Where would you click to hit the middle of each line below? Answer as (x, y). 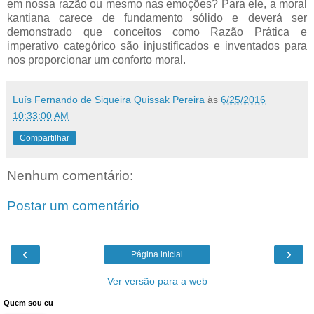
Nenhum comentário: (70, 175)
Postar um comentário (73, 206)
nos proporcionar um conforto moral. (96, 60)
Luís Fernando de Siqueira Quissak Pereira (109, 99)
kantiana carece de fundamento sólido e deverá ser (157, 18)
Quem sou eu (28, 302)
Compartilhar (45, 138)
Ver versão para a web (157, 281)
